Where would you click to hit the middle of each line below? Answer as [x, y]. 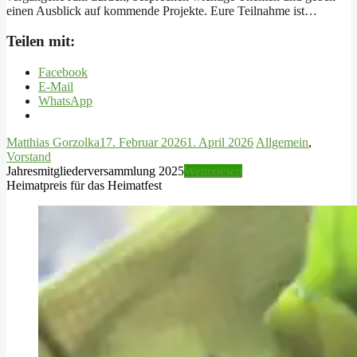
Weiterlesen [213, 171]
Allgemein [282, 143]
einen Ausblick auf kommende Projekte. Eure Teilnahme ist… [162, 10]
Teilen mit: [41, 41]
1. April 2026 [220, 143]
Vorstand [29, 157]
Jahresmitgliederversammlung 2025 [95, 171]
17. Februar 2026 [143, 143]
